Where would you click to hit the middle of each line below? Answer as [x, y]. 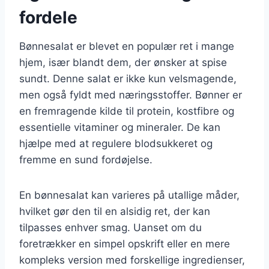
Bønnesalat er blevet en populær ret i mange [127, 46]
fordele [48, 17]
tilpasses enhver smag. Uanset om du [110, 227]
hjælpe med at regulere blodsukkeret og [116, 143]
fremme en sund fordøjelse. [86, 159]
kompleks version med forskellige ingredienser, [132, 260]
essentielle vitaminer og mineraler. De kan [120, 127]
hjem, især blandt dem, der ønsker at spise [123, 62]
